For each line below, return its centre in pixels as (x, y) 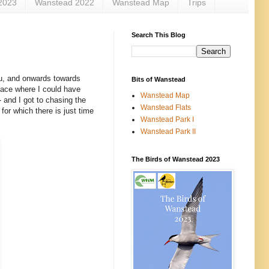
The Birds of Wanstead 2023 (176, 159)
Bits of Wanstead (159, 79)
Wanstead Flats (166, 107)
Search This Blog (159, 35)
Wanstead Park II (168, 131)
